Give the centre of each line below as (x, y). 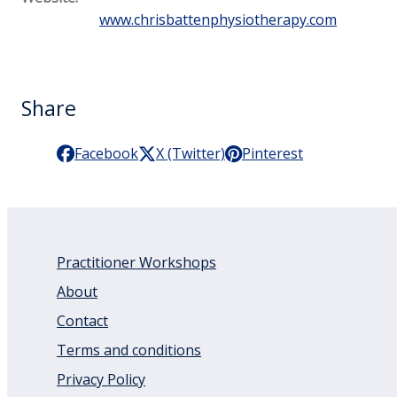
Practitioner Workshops (137, 262)
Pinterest (273, 154)
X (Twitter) (191, 154)
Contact (83, 320)
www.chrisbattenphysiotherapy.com (218, 19)
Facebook (107, 154)
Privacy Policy (101, 379)
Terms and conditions (129, 350)
